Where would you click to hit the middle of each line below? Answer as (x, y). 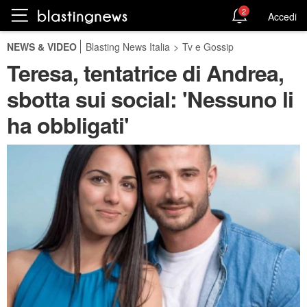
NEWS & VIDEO (42, 47)
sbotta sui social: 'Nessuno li (150, 99)
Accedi (282, 16)
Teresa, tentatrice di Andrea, (145, 73)
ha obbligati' (68, 125)
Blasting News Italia (128, 47)
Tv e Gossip (208, 47)
